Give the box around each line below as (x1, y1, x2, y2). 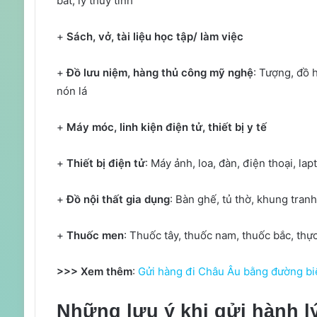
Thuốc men (63, 229, 124, 243)
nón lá (56, 84, 87, 98)
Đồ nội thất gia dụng (66, 192, 170, 207)
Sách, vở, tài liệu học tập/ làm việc (66, 30, 243, 44)
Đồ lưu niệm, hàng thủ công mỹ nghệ (66, 66, 253, 80)
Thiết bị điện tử (66, 156, 145, 171)
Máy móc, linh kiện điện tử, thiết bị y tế (63, 120, 267, 134)
